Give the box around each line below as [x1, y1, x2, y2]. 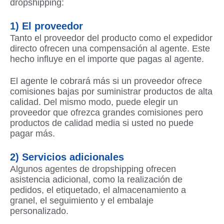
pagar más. [10, 128, 55, 138]
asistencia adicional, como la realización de [10, 174, 182, 185]
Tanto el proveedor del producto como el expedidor [10, 33, 212, 43]
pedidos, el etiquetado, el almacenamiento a [10, 185, 186, 195]
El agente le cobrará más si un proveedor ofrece [10, 75, 202, 86]
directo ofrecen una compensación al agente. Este [10, 43, 210, 54]
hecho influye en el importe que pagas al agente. [10, 54, 204, 64]
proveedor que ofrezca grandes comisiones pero [10, 107, 203, 117]
